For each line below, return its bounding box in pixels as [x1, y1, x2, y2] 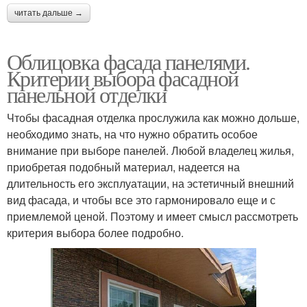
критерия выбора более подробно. [7, 224, 184, 241]
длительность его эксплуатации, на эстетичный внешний [7, 175, 294, 191]
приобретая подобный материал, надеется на [7, 158, 240, 175]
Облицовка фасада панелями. [7, 46, 250, 76]
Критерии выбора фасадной [7, 62, 238, 93]
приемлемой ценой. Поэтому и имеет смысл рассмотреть [7, 208, 298, 224]
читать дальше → [14, 8, 83, 18]
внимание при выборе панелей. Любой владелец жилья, [7, 142, 294, 158]
